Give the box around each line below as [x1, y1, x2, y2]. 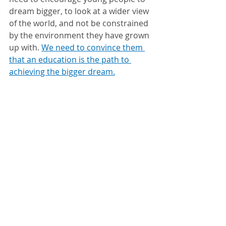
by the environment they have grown [9, 30, 151, 41]
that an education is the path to [9, 54, 131, 65]
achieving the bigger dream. [9, 66, 115, 77]
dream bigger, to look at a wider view [9, 6, 151, 17]
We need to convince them [41, 42, 145, 53]
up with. [9, 42, 41, 53]
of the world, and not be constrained [9, 18, 150, 29]
